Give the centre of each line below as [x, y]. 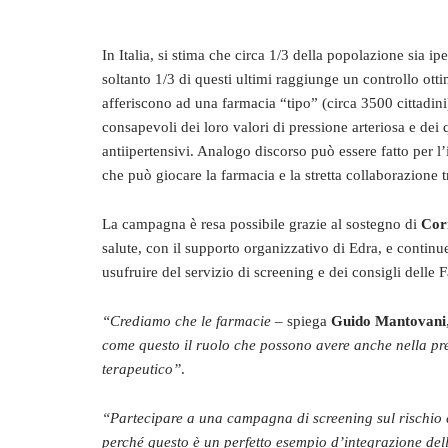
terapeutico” [141, 369]
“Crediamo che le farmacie [188, 321]
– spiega [303, 321]
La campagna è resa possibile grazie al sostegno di [261, 224]
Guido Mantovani [388, 321]
